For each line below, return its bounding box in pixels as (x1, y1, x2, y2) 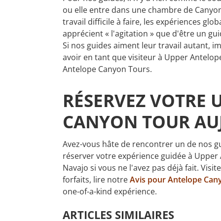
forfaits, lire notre (63, 174, 130, 185)
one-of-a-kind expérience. (63, 186, 157, 197)
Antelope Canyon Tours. (63, 63, 152, 74)
